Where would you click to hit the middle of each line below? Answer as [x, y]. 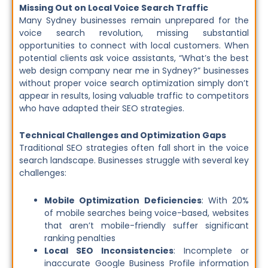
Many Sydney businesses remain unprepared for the [134, 20]
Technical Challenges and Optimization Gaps [123, 135]
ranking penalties [80, 238]
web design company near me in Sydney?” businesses [134, 70]
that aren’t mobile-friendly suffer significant [147, 225]
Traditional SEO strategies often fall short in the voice [134, 148]
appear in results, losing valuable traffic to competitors [134, 95]
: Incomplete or [211, 250]
